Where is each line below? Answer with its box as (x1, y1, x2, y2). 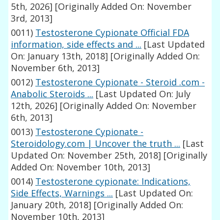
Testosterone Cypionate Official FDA (35, 27, 190, 39)
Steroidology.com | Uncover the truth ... (11, 137, 181, 150)
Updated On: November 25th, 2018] (11, 149, 162, 162)
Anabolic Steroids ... (11, 88, 94, 100)
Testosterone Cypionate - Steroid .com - (35, 76, 205, 88)
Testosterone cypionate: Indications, (35, 175, 191, 188)
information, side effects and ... (11, 38, 142, 51)
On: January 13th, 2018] (11, 50, 109, 62)
